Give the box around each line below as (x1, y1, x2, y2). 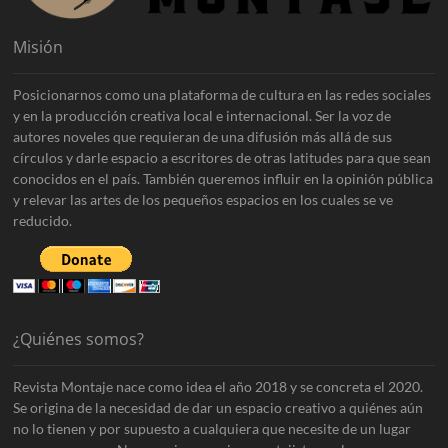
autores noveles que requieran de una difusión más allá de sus (13, 128, 393, 146)
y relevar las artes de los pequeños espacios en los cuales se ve (13, 191, 394, 209)
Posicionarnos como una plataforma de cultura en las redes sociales (13, 86, 432, 104)
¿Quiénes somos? (13, 328, 145, 351)
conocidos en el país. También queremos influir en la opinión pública (13, 170, 434, 188)
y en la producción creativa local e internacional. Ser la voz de (13, 107, 392, 125)
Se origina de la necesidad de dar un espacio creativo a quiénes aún (13, 399, 424, 417)
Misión (13, 36, 64, 59)
